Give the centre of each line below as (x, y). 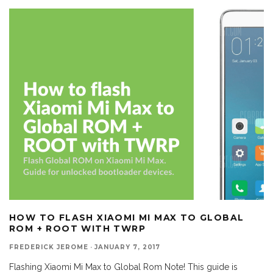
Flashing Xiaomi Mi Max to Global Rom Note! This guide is (123, 267)
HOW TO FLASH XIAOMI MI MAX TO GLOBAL (127, 217)
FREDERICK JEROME (49, 247)
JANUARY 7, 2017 (127, 247)
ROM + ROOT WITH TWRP (77, 228)
